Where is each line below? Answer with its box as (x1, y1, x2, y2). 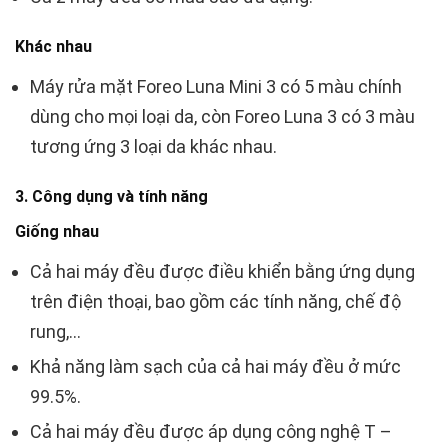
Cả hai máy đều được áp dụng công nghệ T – (30, 421, 392, 443)
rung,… (30, 321, 81, 343)
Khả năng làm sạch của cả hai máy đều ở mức (30, 356, 401, 378)
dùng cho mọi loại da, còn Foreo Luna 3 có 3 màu (30, 106, 415, 128)
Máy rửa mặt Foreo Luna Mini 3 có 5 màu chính (30, 76, 402, 98)
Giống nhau (15, 222, 99, 242)
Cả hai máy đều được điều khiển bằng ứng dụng (30, 261, 415, 283)
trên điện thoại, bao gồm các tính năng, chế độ (30, 291, 401, 313)
